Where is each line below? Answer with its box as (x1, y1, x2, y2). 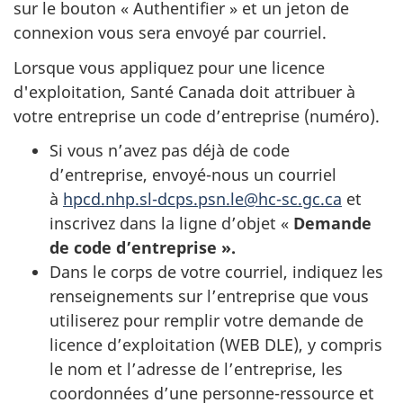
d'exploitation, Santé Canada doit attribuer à (13, 80, 355, 103)
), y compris (293, 334, 382, 355)
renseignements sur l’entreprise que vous (49, 285, 369, 307)
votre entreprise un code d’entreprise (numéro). (13, 104, 380, 127)
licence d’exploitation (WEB (49, 334, 264, 355)
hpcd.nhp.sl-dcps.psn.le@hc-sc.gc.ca (63, 188, 342, 210)
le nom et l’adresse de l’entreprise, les (49, 358, 343, 380)
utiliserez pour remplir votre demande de (49, 309, 363, 331)
